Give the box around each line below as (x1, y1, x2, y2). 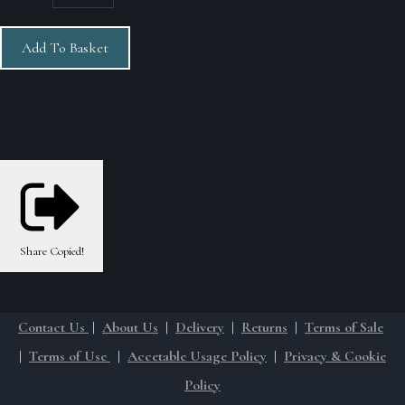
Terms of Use (29, 347, 110, 365)
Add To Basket (22, 39, 108, 57)
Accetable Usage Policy (127, 347, 267, 365)
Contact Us (18, 318, 89, 336)
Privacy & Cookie (284, 347, 386, 365)
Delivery (175, 318, 224, 336)
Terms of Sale (305, 318, 383, 336)
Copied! (49, 244, 84, 259)
